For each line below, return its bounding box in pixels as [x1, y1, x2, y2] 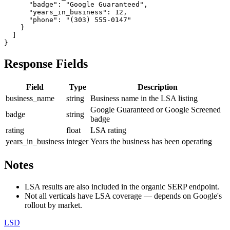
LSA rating [90, 125, 126, 135]
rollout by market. [25, 200, 82, 209]
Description [137, 82, 178, 91]
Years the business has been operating [90, 137, 212, 146]
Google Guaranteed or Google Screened [90, 105, 221, 114]
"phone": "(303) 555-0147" [4, 15, 131, 24]
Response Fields [4, 56, 88, 70]
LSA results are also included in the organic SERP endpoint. [25, 182, 219, 191]
